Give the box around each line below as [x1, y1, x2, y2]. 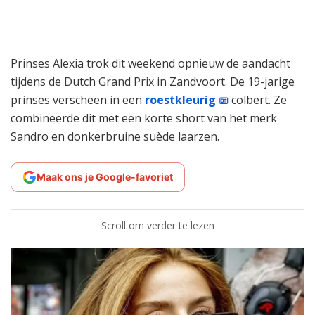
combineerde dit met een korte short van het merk [11, 110, 277, 126]
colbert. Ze [229, 91, 288, 108]
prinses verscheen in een [11, 91, 145, 108]
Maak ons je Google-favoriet [37, 170, 173, 183]
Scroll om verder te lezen [101, 218, 214, 232]
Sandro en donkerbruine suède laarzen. [11, 128, 219, 144]
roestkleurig [145, 91, 216, 108]
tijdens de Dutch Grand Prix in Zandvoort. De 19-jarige [11, 73, 295, 89]
